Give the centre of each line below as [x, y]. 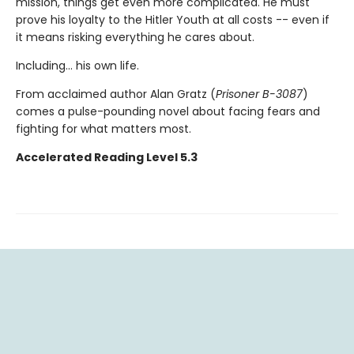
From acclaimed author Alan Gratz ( [116, 94]
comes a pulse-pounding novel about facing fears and [168, 112]
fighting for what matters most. [104, 129]
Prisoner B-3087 [259, 94]
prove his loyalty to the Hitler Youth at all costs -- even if [173, 20]
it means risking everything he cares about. [135, 38]
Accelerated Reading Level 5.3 [107, 158]
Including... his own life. [77, 66]
